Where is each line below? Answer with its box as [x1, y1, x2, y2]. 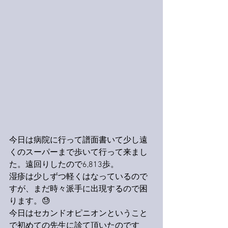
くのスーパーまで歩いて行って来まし [9, 148, 148, 158]
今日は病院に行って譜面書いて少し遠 [9, 135, 148, 146]
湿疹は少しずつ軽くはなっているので [9, 172, 148, 182]
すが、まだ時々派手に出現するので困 [9, 184, 148, 194]
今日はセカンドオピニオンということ [9, 209, 148, 219]
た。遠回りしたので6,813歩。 [9, 160, 119, 170]
